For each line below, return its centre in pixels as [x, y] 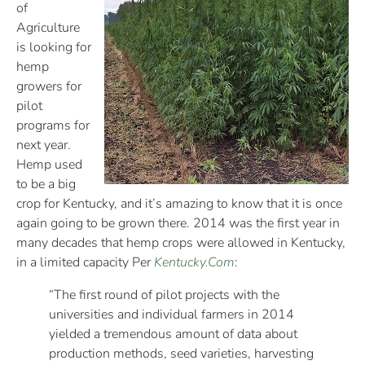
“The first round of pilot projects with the [164, 295]
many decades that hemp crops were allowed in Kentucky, [181, 242]
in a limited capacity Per [85, 262]
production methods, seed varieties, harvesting [181, 353]
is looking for [54, 47]
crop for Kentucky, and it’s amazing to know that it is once [179, 203]
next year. [44, 145]
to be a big [46, 184]
